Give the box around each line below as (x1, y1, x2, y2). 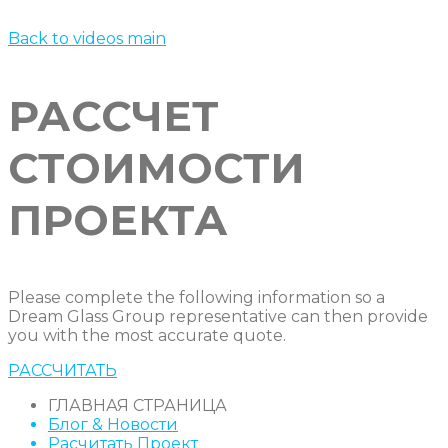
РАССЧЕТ (8, 89, 219, 142)
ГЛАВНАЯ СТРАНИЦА (48, 395, 227, 415)
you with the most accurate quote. (8, 325, 286, 345)
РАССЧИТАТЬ (8, 360, 117, 380)
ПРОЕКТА (8, 193, 228, 246)
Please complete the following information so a (8, 287, 385, 307)
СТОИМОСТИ (8, 141, 305, 194)
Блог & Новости (48, 414, 178, 434)
